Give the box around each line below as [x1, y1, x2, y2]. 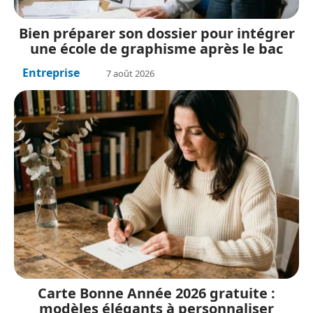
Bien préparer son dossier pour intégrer [18, 24, 295, 43]
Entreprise [22, 65, 80, 81]
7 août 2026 [106, 67, 154, 80]
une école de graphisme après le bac [30, 39, 283, 59]
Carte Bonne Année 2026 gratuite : [38, 283, 275, 303]
